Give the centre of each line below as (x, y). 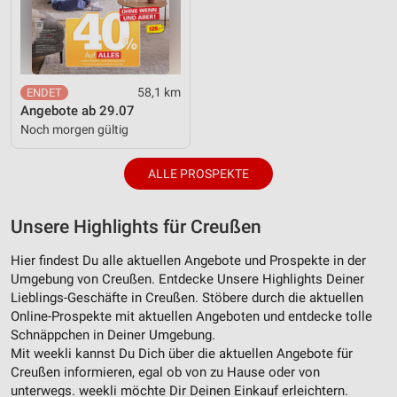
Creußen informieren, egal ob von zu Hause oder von (165, 373)
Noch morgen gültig (74, 130)
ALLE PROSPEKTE (198, 174)
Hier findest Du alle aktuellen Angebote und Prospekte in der (188, 261)
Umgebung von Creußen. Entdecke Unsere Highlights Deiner (187, 280)
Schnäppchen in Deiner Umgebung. (113, 335)
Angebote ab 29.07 (78, 111)
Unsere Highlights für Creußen (136, 227)
